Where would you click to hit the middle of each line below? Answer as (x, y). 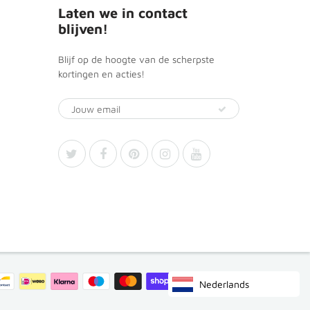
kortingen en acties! (101, 74)
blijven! (83, 29)
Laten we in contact (122, 13)
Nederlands (224, 284)
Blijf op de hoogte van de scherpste (136, 59)
